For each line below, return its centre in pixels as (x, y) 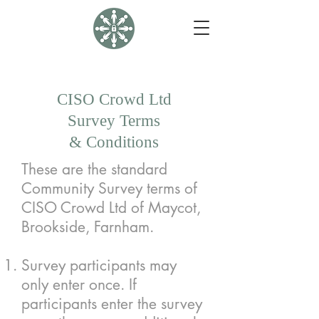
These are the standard (94, 169)
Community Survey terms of (109, 188)
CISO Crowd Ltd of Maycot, (111, 208)
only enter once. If (79, 284)
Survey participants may (99, 265)
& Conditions (114, 142)
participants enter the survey (112, 304)
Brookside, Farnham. (88, 227)
